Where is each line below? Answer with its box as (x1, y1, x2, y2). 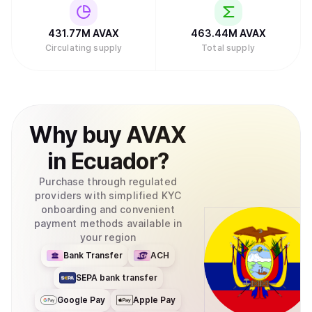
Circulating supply (45, 42, 123, 53)
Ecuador (70, 148, 158, 175)
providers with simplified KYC (34, 189, 182, 201)
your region (79, 231, 136, 243)
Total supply (201, 42, 255, 53)
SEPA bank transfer (75, 272, 157, 283)
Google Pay (57, 295, 105, 305)
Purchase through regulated (39, 175, 177, 187)
